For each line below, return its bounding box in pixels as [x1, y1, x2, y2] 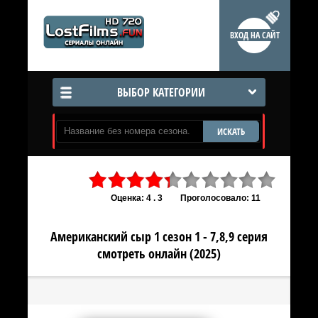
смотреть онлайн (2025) [97, 245, 221, 262]
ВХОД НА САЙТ [230, 29, 280, 41]
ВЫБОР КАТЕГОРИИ [116, 84, 205, 100]
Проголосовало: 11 [180, 193, 261, 203]
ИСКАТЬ [217, 125, 245, 138]
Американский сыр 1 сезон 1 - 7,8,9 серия [50, 228, 268, 245]
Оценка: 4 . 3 [111, 193, 163, 203]
